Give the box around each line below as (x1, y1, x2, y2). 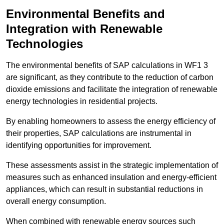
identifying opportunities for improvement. (6, 141, 151, 150)
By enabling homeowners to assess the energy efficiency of (6, 117, 215, 126)
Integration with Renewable (6, 22, 162, 36)
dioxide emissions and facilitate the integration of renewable (6, 85, 217, 94)
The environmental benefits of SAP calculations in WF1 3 (6, 61, 208, 70)
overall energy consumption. (6, 197, 106, 206)
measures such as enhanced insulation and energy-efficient (6, 173, 216, 182)
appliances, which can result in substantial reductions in (6, 185, 203, 194)
